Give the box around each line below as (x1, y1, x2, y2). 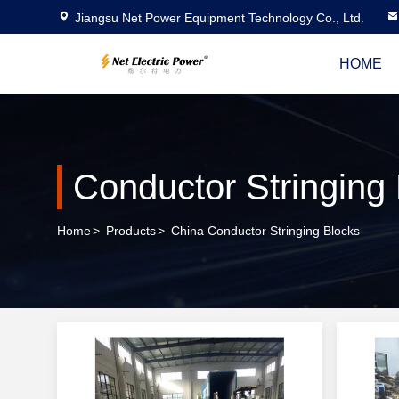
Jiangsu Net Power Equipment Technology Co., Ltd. (75, 11, 364, 25)
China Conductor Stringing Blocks (171, 224, 360, 238)
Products (106, 224, 156, 238)
